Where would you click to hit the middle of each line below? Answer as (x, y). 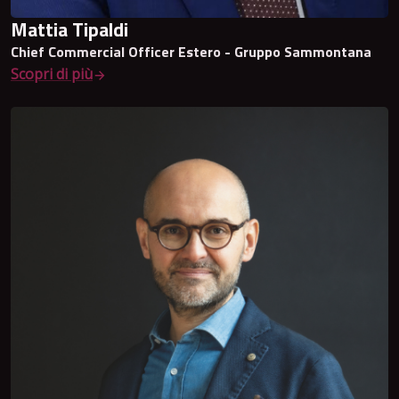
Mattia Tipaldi (69, 29)
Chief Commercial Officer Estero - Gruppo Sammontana (191, 52)
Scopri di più (52, 74)
